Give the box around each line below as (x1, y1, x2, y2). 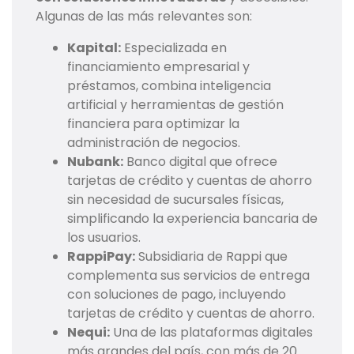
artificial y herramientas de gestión (67, 96, 284, 115)
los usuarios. (67, 228, 141, 247)
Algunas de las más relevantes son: (36, 7, 252, 26)
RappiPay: (67, 247, 135, 266)
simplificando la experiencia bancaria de (67, 209, 318, 228)
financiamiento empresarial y (67, 58, 250, 77)
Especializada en (121, 39, 227, 58)
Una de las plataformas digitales (110, 323, 313, 342)
